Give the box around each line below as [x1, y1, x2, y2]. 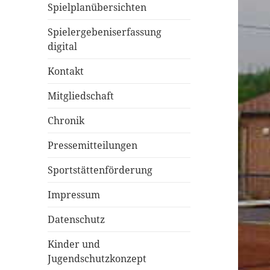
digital [48, 39, 78, 53]
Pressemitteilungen [48, 138, 138, 152]
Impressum [48, 187, 101, 201]
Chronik [48, 113, 85, 127]
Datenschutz [48, 212, 105, 226]
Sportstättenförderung [48, 163, 153, 177]
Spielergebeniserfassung [48, 25, 162, 39]
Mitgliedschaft [48, 89, 115, 102]
